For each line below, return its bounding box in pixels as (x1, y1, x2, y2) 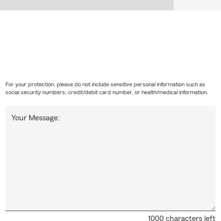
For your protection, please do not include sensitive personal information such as (5, 81, 205, 88)
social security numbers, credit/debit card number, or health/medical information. (5, 89, 208, 96)
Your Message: (11, 114, 60, 122)
